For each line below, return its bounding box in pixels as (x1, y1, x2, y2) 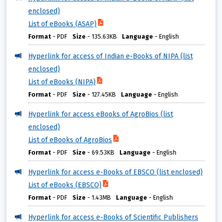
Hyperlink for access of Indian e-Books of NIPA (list (28, 52, 193, 61)
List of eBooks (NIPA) (28, 78, 96, 87)
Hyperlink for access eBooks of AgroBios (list (28, 110, 173, 119)
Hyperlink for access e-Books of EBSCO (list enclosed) (28, 168, 203, 177)
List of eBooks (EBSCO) (28, 181, 102, 190)
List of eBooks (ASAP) (28, 20, 97, 29)
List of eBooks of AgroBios (28, 136, 112, 145)
